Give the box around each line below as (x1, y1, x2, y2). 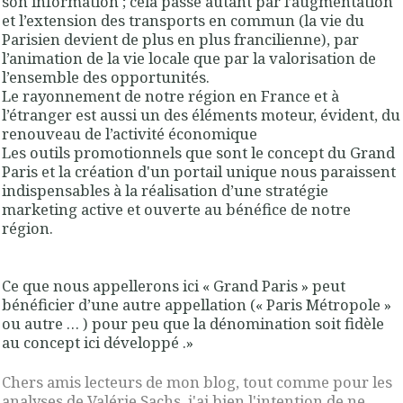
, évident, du (313, 104, 400, 126)
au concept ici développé (2, 332, 179, 354)
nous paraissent (277, 161, 396, 183)
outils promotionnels (30, 142, 182, 164)
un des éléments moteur (140, 104, 313, 126)
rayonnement (22, 85, 121, 107)
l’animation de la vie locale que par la (2, 48, 269, 69)
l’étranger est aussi (2, 104, 140, 126)
